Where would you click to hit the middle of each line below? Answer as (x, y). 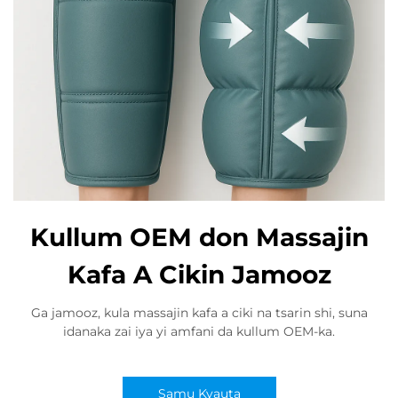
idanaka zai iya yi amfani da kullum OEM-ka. (199, 331)
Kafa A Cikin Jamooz (199, 275)
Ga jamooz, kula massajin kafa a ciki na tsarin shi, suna (199, 313)
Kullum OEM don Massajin (199, 237)
